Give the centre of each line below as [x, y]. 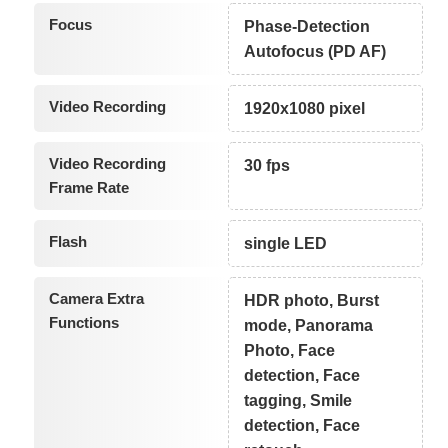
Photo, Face [290, 350]
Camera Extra [96, 298]
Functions [83, 322]
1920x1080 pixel [305, 108]
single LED [286, 243]
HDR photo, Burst [312, 300]
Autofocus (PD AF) [315, 51]
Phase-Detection [307, 26]
